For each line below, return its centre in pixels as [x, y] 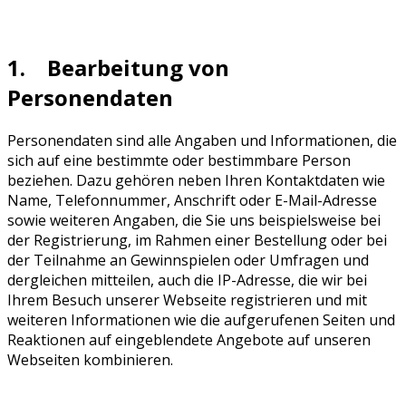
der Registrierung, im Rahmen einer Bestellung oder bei [197, 241]
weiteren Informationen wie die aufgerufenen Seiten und [201, 320]
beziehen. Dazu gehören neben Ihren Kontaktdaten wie [196, 181]
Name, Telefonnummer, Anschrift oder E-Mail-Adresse [192, 201]
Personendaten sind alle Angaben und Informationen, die [202, 141]
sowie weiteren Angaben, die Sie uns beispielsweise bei [194, 221]
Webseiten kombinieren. [90, 360]
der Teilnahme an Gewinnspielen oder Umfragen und [188, 261]
